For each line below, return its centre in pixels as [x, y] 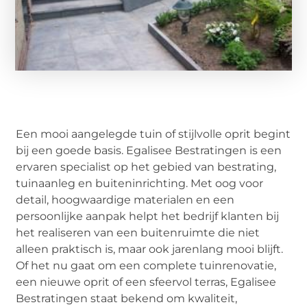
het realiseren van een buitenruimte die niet [138, 232]
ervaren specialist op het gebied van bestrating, [146, 167]
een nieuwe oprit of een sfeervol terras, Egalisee [146, 282]
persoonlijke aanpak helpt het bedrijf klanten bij [148, 216]
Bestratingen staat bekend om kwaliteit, [127, 298]
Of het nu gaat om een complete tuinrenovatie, [146, 265]
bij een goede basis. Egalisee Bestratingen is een [149, 150]
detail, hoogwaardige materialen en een [125, 199]
